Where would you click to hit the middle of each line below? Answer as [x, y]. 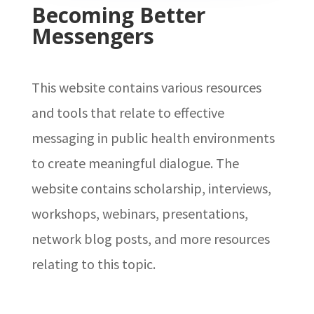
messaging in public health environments [153, 137]
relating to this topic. [93, 264]
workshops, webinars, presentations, [139, 213]
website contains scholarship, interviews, [151, 188]
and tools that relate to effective [128, 112]
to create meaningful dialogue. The [135, 163]
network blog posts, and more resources [150, 238]
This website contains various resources [146, 87]
